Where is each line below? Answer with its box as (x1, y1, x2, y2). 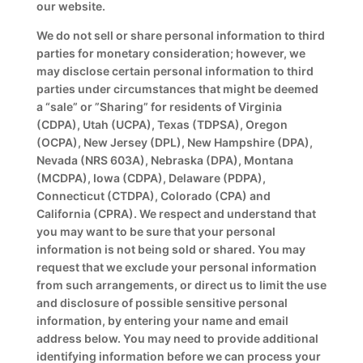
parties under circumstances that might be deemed (36, 82, 318, 96)
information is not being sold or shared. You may (36, 242, 305, 256)
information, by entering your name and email (36, 314, 288, 327)
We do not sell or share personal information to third (36, 28, 325, 42)
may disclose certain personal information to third (36, 64, 314, 78)
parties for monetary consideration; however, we (36, 46, 305, 60)
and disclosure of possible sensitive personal (36, 296, 288, 310)
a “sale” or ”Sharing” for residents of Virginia (36, 100, 282, 113)
